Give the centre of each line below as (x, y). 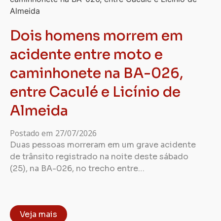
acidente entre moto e (86, 55)
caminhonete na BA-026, (96, 73)
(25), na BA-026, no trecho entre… (77, 168)
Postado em (31, 133)
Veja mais (38, 214)
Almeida (39, 111)
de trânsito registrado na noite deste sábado (99, 157)
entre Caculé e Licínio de (95, 92)
